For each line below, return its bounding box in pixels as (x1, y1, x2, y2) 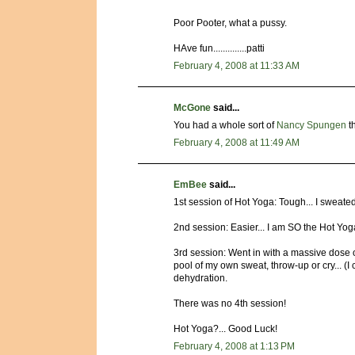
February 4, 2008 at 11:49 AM (174, 136, 300, 148)
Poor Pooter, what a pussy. (174, 17, 287, 29)
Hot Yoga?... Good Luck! (174, 323, 277, 334)
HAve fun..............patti (174, 42, 265, 54)
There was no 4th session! (174, 297, 286, 309)
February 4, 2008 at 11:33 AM (174, 59, 300, 71)
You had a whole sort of (174, 119, 277, 131)
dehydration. (174, 272, 227, 284)
